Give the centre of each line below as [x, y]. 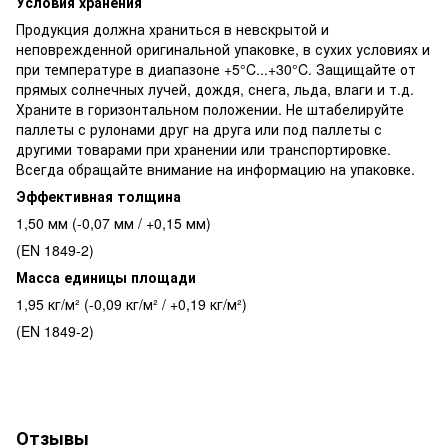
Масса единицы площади [106, 277]
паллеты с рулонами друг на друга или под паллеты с [199, 129]
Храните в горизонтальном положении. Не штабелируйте [210, 109]
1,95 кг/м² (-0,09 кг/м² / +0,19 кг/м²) [131, 304]
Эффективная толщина [98, 196]
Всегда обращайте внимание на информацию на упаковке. [215, 169]
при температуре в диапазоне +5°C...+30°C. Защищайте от [216, 69]
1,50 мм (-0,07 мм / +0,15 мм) [113, 223]
